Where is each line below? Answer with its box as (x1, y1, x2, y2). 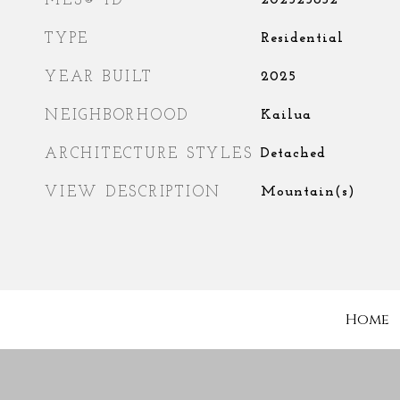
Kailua (260, 108, 312, 122)
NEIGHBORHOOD (45, 108, 189, 123)
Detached (260, 146, 326, 161)
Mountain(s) (260, 185, 355, 199)
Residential (260, 31, 344, 46)
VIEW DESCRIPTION (45, 185, 221, 200)
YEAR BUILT (45, 70, 153, 85)
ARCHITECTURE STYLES (45, 146, 254, 162)
